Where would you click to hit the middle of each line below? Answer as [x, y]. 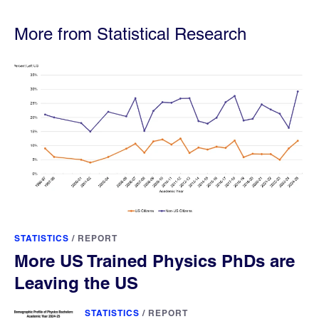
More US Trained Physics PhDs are [155, 260]
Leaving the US [76, 282]
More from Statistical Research [130, 34]
